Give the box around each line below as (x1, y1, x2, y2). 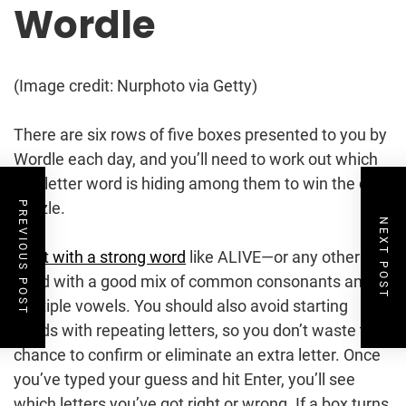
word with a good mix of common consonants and (14, 271, 372, 291)
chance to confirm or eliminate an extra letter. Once (14, 344, 381, 364)
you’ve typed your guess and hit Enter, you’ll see (14, 369, 355, 389)
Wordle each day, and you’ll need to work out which (14, 149, 378, 169)
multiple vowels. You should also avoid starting (14, 295, 348, 315)
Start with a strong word (14, 246, 186, 266)
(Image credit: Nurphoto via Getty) (14, 75, 257, 95)
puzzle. (14, 198, 65, 217)
